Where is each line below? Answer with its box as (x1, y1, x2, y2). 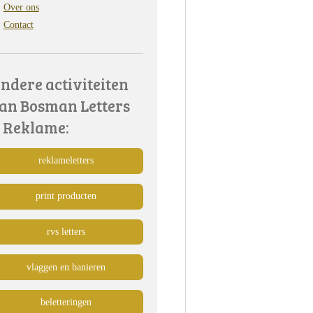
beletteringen (40, 297, 92, 308)
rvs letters (46, 226, 85, 237)
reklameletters (38, 155, 94, 166)
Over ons (3, 2, 39, 13)
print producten (35, 191, 96, 202)
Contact (3, 20, 34, 30)
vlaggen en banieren (26, 261, 105, 272)
